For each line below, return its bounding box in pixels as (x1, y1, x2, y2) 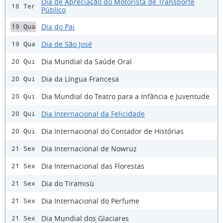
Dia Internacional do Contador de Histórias (41, 126, 184, 136)
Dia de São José (41, 39, 92, 49)
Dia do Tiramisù (41, 178, 94, 188)
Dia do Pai (41, 21, 75, 31)
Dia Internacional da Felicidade (41, 109, 145, 118)
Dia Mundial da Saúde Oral (41, 56, 132, 66)
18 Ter (11, 2, 35, 10)
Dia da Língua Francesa (41, 74, 119, 84)
